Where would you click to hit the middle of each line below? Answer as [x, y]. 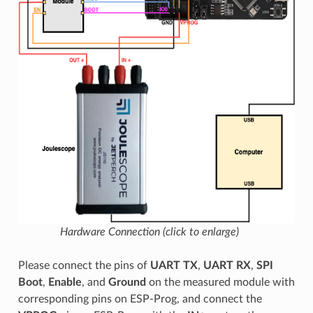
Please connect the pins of [84, 265]
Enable [65, 282]
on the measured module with [220, 282]
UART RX [227, 265]
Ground [127, 282]
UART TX [174, 265]
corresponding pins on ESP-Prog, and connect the [140, 299]
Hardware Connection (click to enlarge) [150, 232]
